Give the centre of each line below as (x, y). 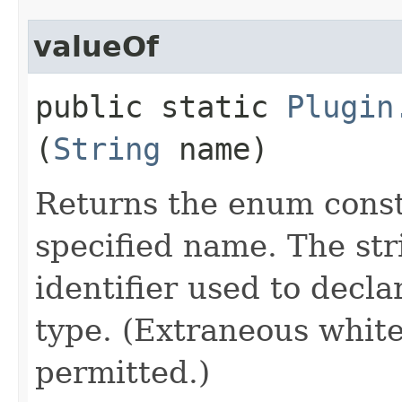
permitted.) (122, 372)
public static (161, 106)
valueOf (96, 46)
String (107, 149)
